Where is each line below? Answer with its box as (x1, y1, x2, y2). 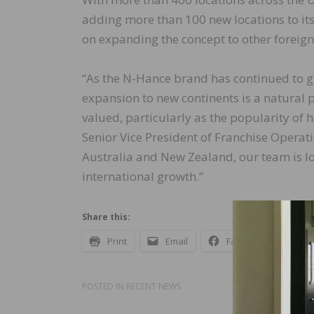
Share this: (82, 211, 130, 224)
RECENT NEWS (126, 280, 181, 293)
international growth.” (82, 168, 203, 185)
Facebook (226, 235, 268, 248)
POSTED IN (82, 280, 126, 293)
